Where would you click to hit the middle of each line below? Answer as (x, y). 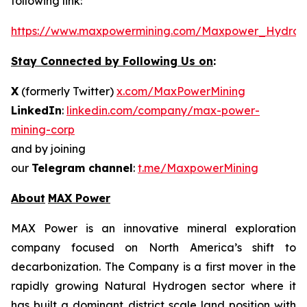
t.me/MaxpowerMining (198, 168)
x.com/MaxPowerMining (181, 91)
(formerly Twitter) (67, 91)
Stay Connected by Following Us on (112, 61)
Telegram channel (82, 168)
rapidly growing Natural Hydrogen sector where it (153, 286)
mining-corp (43, 130)
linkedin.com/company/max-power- (163, 110)
